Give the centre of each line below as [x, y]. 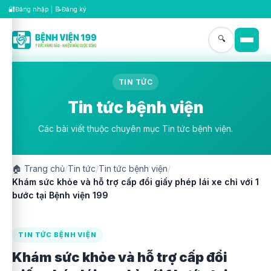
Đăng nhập [32, 9]
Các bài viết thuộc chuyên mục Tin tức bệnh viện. [135, 129]
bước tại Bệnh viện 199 [60, 195]
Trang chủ [43, 168]
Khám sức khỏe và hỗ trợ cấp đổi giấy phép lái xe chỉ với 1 [135, 182]
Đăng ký [74, 9]
